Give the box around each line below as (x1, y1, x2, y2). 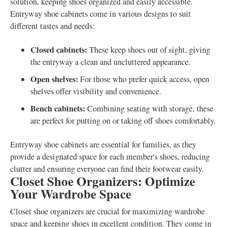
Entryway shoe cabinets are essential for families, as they (10, 139, 196, 150)
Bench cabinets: (30, 102, 85, 115)
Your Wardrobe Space (10, 184, 131, 203)
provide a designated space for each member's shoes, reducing (10, 151, 210, 162)
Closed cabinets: (30, 44, 87, 56)
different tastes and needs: (10, 20, 95, 31)
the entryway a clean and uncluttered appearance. (30, 56, 191, 67)
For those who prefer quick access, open (78, 73, 209, 85)
